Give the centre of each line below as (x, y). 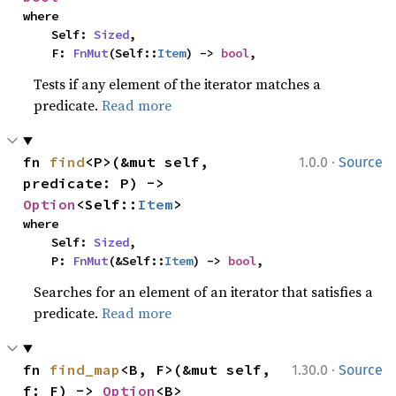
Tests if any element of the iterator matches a (178, 84)
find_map (85, 369)
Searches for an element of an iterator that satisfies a (204, 292)
